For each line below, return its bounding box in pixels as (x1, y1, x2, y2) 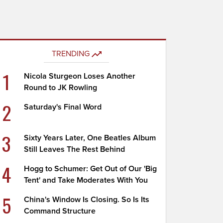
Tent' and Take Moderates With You (24, 175, 148, 185)
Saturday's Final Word (24, 102, 102, 112)
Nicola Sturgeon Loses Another (24, 71, 136, 81)
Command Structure (24, 206, 96, 216)
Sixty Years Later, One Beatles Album (24, 133, 156, 143)
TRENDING (51, 49, 90, 59)
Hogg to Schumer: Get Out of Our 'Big (24, 164, 157, 174)
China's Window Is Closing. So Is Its (24, 195, 150, 205)
